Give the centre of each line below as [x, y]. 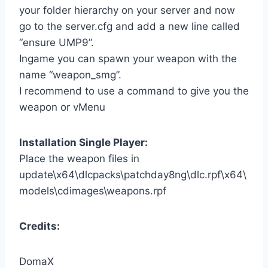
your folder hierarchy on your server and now [127, 10]
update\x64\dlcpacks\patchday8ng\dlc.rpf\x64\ [133, 174]
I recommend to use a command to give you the [134, 91]
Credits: [39, 226]
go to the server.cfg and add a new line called [130, 26]
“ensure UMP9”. [57, 42]
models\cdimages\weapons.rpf [93, 191]
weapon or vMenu [62, 107]
